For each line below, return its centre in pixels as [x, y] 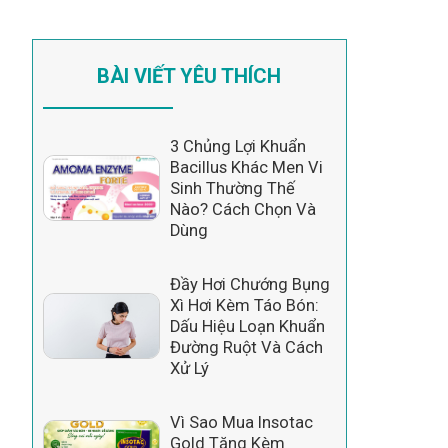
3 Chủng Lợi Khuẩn [237, 146]
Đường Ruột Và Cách [246, 347]
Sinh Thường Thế [232, 188]
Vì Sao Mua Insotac [241, 422]
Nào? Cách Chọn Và [242, 209]
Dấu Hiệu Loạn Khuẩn [247, 326]
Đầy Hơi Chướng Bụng [249, 284]
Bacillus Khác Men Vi [246, 167]
